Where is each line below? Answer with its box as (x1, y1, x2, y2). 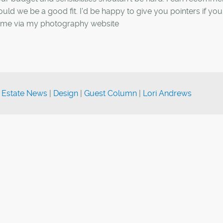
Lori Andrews (143, 88, 192, 98)
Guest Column (84, 88, 137, 98)
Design (53, 88, 78, 98)
